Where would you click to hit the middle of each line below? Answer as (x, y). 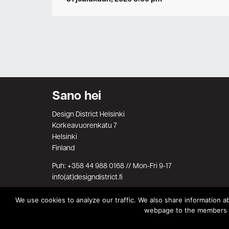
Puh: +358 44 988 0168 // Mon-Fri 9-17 (112, 166)
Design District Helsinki (88, 115)
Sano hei (77, 96)
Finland (63, 149)
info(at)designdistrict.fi (87, 177)
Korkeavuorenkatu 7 (85, 126)
